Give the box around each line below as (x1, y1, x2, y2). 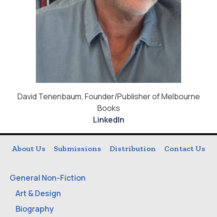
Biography (15, 203, 54, 215)
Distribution (109, 144, 156, 154)
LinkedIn (93, 114, 124, 125)
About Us (12, 144, 46, 154)
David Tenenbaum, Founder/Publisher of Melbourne (17, 91, 200, 102)
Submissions (54, 144, 102, 154)
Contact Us (164, 144, 205, 154)
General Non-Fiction (10, 172, 86, 184)
